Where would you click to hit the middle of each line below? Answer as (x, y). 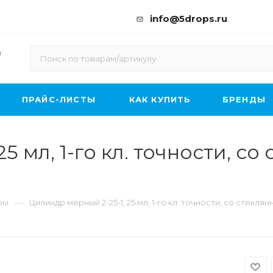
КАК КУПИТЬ (160, 99)
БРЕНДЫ (244, 99)
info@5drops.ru (189, 19)
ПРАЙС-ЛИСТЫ (59, 99)
